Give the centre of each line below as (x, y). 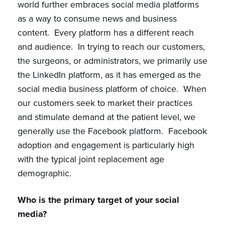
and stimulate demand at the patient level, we (106, 117)
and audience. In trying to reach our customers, (111, 47)
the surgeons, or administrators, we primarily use (113, 61)
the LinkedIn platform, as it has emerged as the (109, 75)
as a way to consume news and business (97, 19)
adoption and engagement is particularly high (106, 145)
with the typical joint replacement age (91, 159)
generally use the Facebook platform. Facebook (112, 131)
